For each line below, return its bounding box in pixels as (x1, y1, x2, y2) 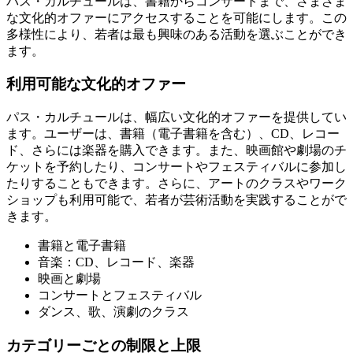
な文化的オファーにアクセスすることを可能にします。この (6, 10, 347, 24)
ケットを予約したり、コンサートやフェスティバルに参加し (6, 160, 347, 174)
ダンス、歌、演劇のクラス (38, 305, 189, 319)
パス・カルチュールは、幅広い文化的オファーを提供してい (6, 110, 347, 124)
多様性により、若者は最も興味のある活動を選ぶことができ (6, 27, 347, 41)
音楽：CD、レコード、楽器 (38, 255, 195, 269)
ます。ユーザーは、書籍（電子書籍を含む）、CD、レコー (6, 127, 340, 141)
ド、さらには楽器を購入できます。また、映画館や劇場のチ (6, 143, 347, 158)
